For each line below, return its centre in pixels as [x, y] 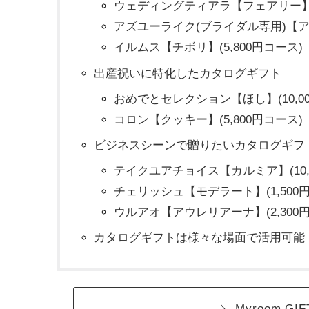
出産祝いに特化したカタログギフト [187, 73]
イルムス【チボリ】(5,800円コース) [208, 48]
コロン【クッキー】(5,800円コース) [208, 119]
